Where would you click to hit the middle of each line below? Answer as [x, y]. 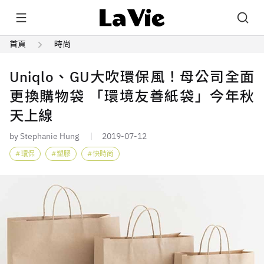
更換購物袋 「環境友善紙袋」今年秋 [132, 96]
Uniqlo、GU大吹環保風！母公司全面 [132, 77]
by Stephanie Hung [44, 136]
